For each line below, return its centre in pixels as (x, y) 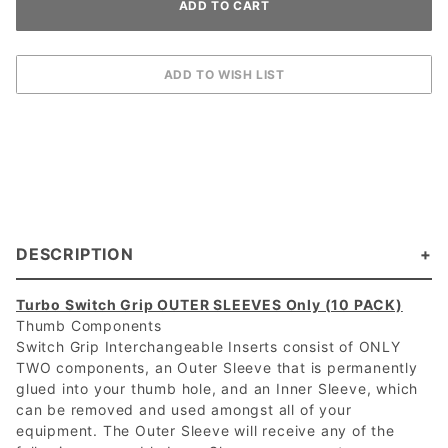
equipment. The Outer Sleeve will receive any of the (205, 430)
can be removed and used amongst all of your (184, 409)
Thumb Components (89, 325)
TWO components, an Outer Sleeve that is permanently (217, 367)
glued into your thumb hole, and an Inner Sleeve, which (217, 388)
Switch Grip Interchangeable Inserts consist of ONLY (208, 346)
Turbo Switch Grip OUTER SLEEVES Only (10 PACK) (209, 304)
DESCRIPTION (75, 253)
